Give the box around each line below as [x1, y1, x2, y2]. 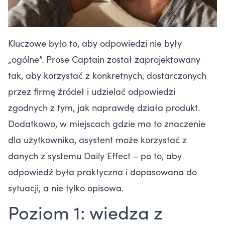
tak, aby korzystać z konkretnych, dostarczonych [8, 69, 206, 82]
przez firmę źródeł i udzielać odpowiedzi [8, 85, 175, 98]
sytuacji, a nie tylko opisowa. [8, 181, 124, 194]
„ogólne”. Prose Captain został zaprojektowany [8, 53, 200, 66]
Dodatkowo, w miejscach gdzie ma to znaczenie [8, 117, 205, 130]
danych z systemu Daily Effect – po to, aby [8, 149, 182, 162]
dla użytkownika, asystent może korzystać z [8, 133, 187, 146]
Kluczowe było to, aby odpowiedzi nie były [8, 37, 182, 50]
